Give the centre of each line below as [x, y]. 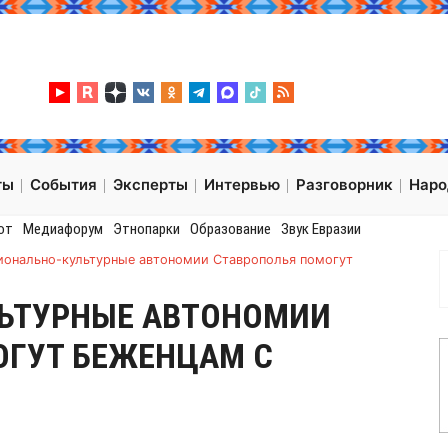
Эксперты [150, 185]
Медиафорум [62, 229]
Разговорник [344, 185]
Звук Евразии [320, 229]
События [63, 185]
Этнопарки [146, 229]
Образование [230, 229]
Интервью [242, 185]
